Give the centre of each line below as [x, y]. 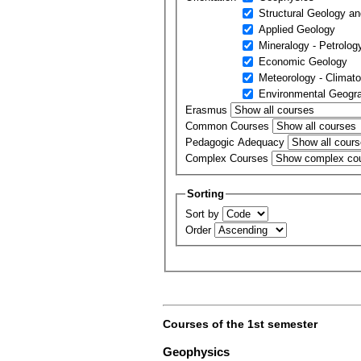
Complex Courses [229, 159]
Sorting [206, 194]
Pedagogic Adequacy [237, 143]
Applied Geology [297, 30]
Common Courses [229, 127]
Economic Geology [303, 62]
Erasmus [208, 110]
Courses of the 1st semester [240, 324]
